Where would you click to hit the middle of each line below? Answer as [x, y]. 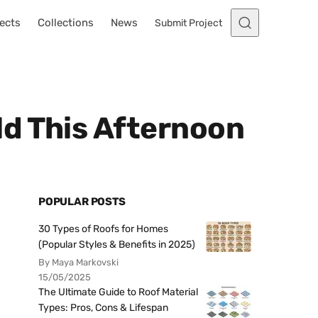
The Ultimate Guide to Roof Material [118, 292]
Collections [66, 23]
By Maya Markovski [78, 262]
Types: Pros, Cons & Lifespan [103, 308]
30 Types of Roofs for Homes [103, 229]
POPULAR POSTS [82, 202]
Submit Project [188, 23]
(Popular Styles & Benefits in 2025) [117, 245]
